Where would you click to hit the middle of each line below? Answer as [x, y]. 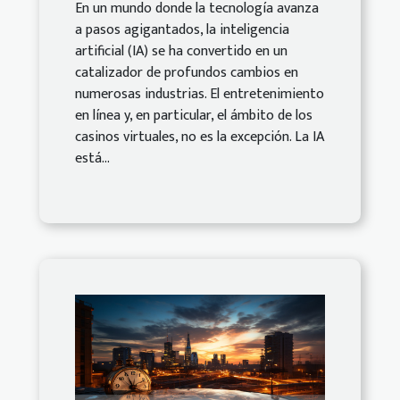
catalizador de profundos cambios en [187, 73]
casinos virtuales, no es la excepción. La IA [200, 137]
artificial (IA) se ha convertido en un [181, 52]
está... [92, 159]
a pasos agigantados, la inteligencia [182, 30]
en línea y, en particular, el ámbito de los [194, 116]
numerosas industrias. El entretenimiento [200, 95]
